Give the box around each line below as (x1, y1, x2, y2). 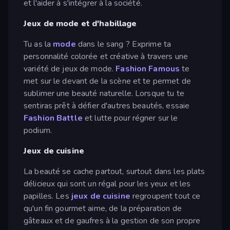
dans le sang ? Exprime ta (75, 38, 171, 50)
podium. (24, 124, 52, 136)
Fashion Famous (116, 63, 180, 74)
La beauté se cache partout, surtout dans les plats (24, 165, 205, 177)
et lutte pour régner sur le (82, 112, 178, 124)
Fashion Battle (24, 112, 83, 124)
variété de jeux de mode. (24, 63, 116, 74)
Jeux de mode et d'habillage (24, 17, 137, 29)
